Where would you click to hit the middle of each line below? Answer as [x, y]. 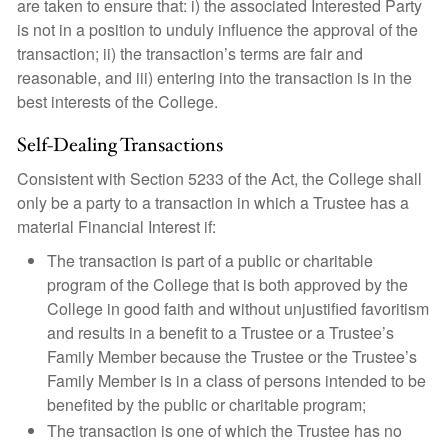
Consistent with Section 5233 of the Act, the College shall [219, 178]
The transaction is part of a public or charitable [210, 260]
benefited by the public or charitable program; [206, 404]
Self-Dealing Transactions [120, 145]
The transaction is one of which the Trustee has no [224, 430]
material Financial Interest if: [116, 226]
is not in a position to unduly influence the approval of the [217, 29]
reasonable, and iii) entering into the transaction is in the [214, 77]
